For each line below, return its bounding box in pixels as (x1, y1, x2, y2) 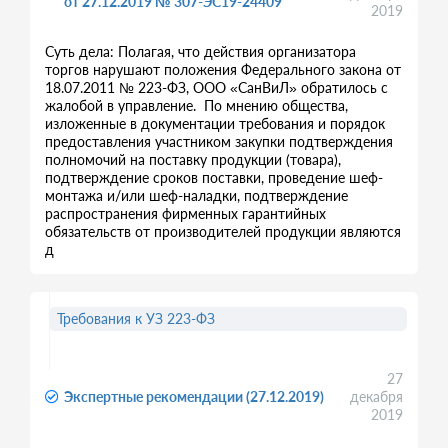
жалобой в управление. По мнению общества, (45, 97, 348, 114)
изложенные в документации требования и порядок (45, 115, 385, 132)
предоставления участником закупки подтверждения (45, 133, 393, 150)
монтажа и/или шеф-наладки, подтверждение (45, 187, 348, 204)
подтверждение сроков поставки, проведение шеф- (45, 169, 383, 186)
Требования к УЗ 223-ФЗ (57, 310, 215, 327)
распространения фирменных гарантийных (45, 205, 326, 222)
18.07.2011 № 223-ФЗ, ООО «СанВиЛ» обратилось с (45, 79, 388, 96)
